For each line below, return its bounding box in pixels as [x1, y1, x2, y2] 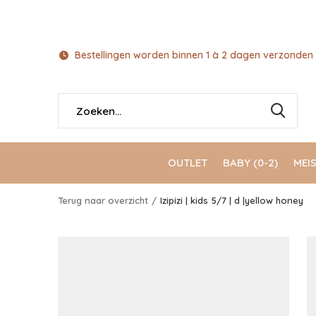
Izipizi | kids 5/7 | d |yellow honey [160, 195, 303, 206]
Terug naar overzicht [58, 195, 148, 206]
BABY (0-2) [223, 155, 278, 169]
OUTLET [168, 155, 207, 169]
